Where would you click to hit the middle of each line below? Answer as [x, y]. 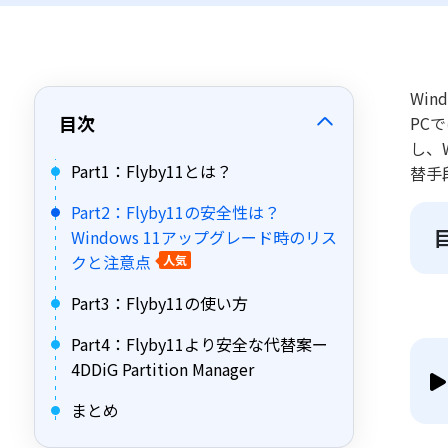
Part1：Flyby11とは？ [151, 171]
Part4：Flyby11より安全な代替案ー [199, 344]
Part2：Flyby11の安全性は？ [175, 212]
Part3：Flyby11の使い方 [159, 303]
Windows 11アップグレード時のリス [204, 237]
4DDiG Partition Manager [162, 369]
